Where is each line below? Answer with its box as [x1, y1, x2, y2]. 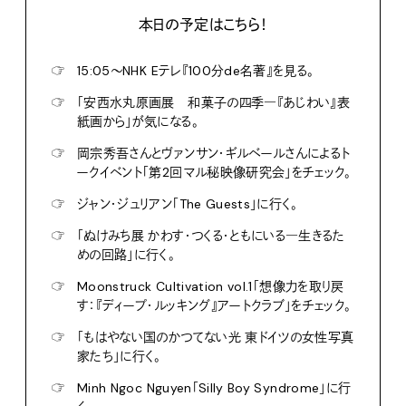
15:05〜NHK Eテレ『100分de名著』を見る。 [77, 62, 314, 79]
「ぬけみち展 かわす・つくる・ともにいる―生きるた [77, 227, 345, 244]
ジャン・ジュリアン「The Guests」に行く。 [77, 195, 298, 212]
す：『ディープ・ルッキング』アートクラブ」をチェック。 [77, 296, 352, 314]
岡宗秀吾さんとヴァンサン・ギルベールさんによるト [77, 144, 351, 161]
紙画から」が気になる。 [77, 112, 198, 130]
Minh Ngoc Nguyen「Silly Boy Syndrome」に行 [77, 379, 352, 396]
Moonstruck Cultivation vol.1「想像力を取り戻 [77, 277, 344, 295]
